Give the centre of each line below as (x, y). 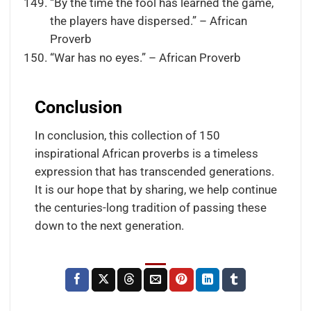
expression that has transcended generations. (154, 172)
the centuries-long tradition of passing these (150, 208)
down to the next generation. (109, 226)
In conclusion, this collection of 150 (127, 136)
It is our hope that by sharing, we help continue (155, 190)
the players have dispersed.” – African (148, 21)
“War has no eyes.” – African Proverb (145, 58)
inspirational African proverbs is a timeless (146, 154)
